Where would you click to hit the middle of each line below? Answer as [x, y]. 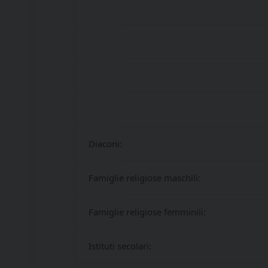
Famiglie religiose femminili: [147, 212]
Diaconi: [105, 144]
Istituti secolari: [120, 246]
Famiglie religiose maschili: [144, 178]
